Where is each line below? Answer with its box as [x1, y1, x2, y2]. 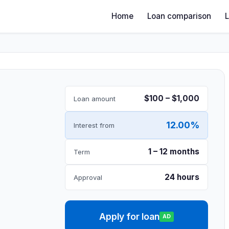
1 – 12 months [148, 147, 199, 156]
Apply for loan [99, 211, 159, 222]
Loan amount [74, 94, 116, 103]
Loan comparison [147, 11, 212, 21]
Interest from [74, 121, 114, 129]
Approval [74, 173, 102, 181]
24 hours [165, 172, 199, 182]
